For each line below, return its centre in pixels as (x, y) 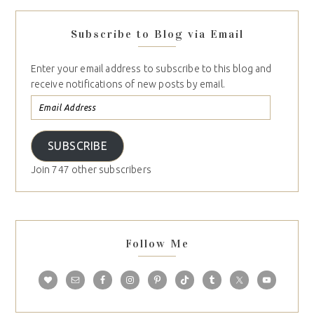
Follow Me (157, 244)
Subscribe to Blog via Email (157, 34)
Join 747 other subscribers (91, 169)
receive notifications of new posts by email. (128, 84)
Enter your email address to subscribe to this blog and (151, 68)
